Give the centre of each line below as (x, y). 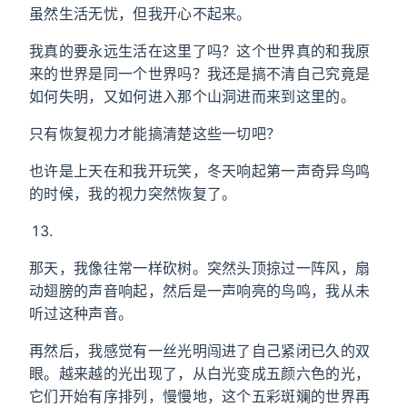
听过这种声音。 (81, 313)
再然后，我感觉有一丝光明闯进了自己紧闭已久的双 (200, 351)
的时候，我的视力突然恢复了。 (133, 194)
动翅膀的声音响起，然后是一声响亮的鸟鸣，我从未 (200, 291)
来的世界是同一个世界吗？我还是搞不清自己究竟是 (200, 74)
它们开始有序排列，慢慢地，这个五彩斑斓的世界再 (200, 396)
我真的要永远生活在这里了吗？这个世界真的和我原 (200, 51)
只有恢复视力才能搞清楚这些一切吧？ (155, 134)
